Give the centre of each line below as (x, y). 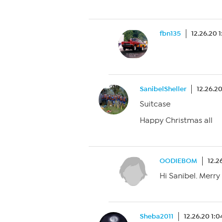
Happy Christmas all (176, 121)
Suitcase (155, 104)
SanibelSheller (163, 89)
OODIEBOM (178, 161)
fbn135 (170, 34)
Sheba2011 (157, 217)
